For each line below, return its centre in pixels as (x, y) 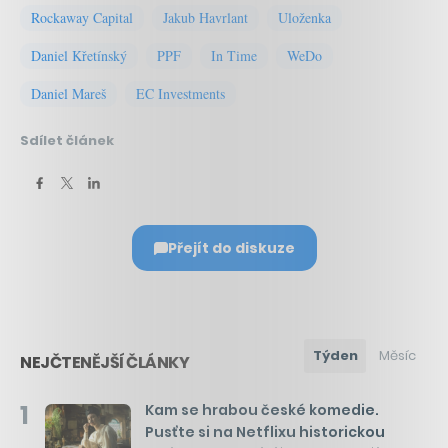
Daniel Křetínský (79, 56)
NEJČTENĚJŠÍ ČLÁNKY (104, 363)
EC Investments (180, 94)
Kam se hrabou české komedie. (262, 410)
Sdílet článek (67, 141)
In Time (234, 56)
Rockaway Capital (82, 18)
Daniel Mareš (68, 94)
